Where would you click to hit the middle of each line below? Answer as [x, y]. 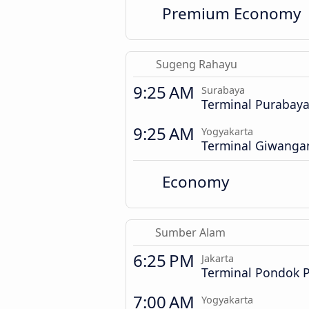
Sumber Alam [191, 233]
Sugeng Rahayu [196, 64]
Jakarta [218, 259]
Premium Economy [232, 14]
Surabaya [223, 90]
